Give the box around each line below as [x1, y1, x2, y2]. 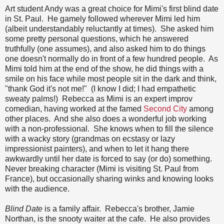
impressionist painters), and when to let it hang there [5, 144, 189, 153]
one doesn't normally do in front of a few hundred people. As [5, 54, 218, 63]
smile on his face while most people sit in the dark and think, [5, 74, 216, 83]
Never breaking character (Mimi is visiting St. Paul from [5, 164, 198, 173]
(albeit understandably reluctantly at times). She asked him [5, 24, 213, 33]
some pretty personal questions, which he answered [5, 34, 188, 43]
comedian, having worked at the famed [5, 104, 143, 113]
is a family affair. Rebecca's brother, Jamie [42, 204, 194, 213]
